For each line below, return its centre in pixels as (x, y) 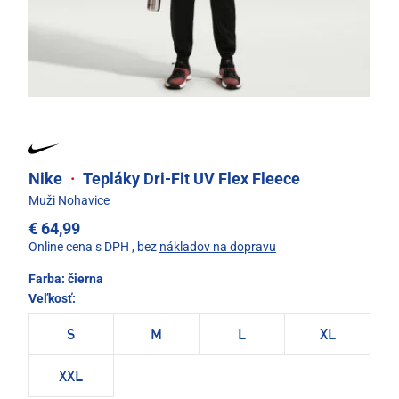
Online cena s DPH (79, 247)
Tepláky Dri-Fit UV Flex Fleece (190, 179)
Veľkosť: (52, 299)
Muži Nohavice (69, 201)
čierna (85, 279)
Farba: (48, 279)
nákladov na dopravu (218, 247)
